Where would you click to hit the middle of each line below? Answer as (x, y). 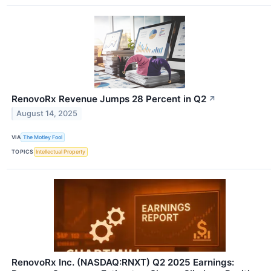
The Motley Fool (43, 137)
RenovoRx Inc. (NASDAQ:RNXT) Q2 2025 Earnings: (123, 262)
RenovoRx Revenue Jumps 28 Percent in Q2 (109, 99)
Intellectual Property (61, 152)
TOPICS (23, 152)
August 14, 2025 (47, 114)
